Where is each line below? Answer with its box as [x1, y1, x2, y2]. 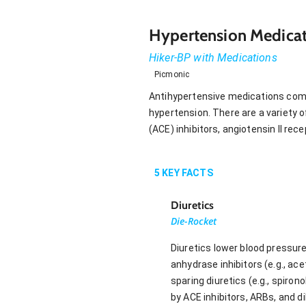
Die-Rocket [171, 214, 217, 227]
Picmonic [154, 69, 190, 79]
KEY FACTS [160, 167, 213, 178]
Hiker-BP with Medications [149, 51, 277, 64]
